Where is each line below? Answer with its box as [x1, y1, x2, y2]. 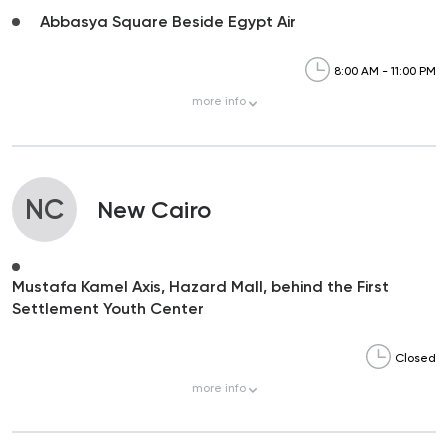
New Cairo [97, 194, 211, 224]
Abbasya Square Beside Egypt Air [40, 11, 296, 31]
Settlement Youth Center [12, 298, 204, 318]
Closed [395, 351, 436, 366]
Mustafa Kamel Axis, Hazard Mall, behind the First [12, 276, 389, 296]
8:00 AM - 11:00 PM [334, 64, 436, 79]
